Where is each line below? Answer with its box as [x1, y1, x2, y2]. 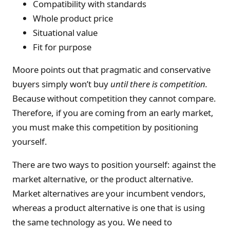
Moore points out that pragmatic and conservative [12, 64, 210, 76]
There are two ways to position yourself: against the [12, 159, 216, 171]
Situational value [33, 26, 98, 39]
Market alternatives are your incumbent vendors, [12, 187, 206, 200]
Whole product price [33, 12, 113, 24]
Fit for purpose [33, 41, 91, 53]
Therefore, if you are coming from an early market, [12, 107, 214, 119]
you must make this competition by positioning [12, 121, 198, 133]
